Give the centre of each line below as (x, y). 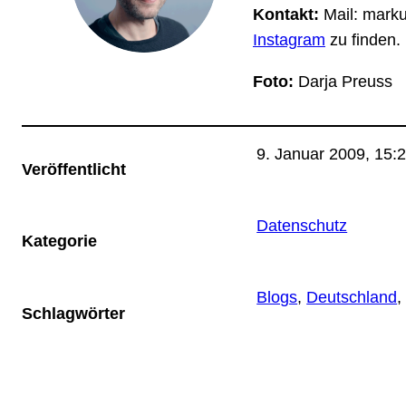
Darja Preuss (343, 82)
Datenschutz (302, 225)
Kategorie (59, 242)
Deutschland (352, 297)
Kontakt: (286, 15)
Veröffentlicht (74, 170)
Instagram (289, 40)
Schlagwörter (73, 313)
